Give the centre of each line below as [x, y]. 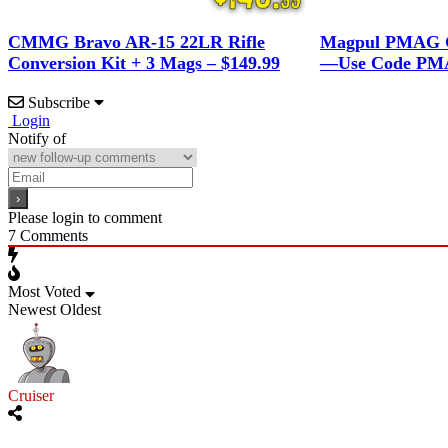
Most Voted [44, 292]
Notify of [37, 139]
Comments [52, 236]
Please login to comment [85, 218]
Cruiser [31, 396]
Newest [32, 310]
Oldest [80, 310]
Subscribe [59, 103]
